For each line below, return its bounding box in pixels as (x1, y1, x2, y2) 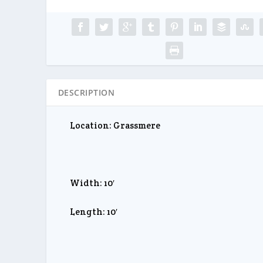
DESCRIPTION (58, 86, 115, 98)
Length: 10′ (69, 205, 117, 217)
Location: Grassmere (69, 119, 160, 131)
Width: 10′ (69, 177, 114, 188)
